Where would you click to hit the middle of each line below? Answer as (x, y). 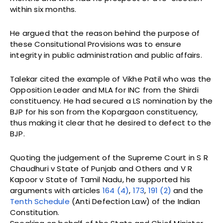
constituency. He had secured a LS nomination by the (111, 101)
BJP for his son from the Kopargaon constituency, (104, 111)
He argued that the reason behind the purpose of (105, 33)
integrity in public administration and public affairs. (106, 55)
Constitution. (35, 212)
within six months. (43, 9)
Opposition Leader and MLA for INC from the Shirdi (104, 90)
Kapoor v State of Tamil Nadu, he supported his (100, 179)
